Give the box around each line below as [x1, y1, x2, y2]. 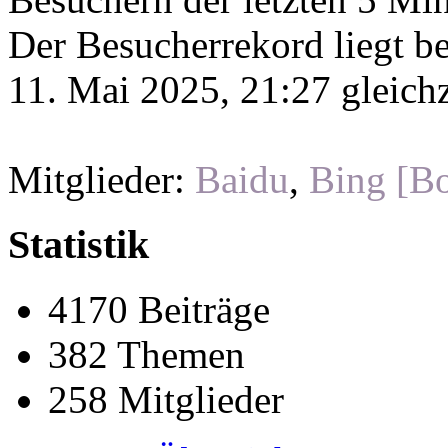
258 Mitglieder [48, 377, 284, 421]
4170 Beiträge [48, 287, 270, 331]
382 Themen [48, 332, 245, 376]
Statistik [8, 222, 149, 268]
